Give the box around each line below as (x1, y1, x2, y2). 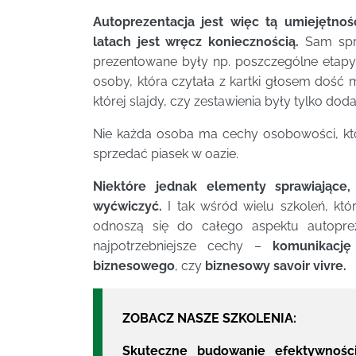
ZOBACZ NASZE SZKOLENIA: (122, 310, 296, 326)
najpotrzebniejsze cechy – (93, 238, 273, 253)
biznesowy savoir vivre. (205, 257, 346, 273)
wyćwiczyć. (93, 198, 162, 214)
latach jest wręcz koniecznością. (93, 33, 300, 49)
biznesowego (93, 257, 175, 273)
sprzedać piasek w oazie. (93, 145, 238, 161)
